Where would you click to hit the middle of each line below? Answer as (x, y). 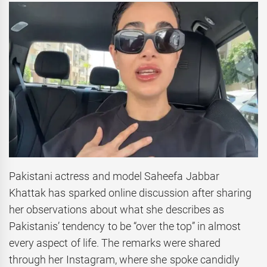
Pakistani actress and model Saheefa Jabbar (114, 176)
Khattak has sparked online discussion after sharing (130, 193)
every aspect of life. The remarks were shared (115, 243)
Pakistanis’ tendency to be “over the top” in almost (125, 226)
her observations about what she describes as (117, 210)
